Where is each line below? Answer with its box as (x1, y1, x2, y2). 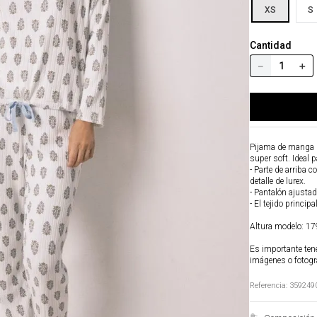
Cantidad (249, 40, 292, 51)
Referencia (249, 281, 286, 290)
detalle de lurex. (249, 176, 306, 186)
